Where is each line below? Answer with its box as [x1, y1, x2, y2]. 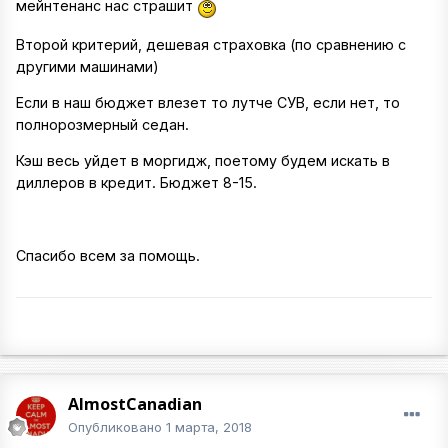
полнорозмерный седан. [16, 115, 189, 133]
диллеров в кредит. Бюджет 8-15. [16, 174, 257, 192]
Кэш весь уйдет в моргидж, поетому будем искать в [16, 152, 390, 170]
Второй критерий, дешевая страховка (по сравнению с [16, 35, 406, 53]
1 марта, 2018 [166, 419, 252, 436]
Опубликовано [68, 419, 166, 436]
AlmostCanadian [68, 393, 202, 416]
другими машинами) [16, 57, 159, 75]
